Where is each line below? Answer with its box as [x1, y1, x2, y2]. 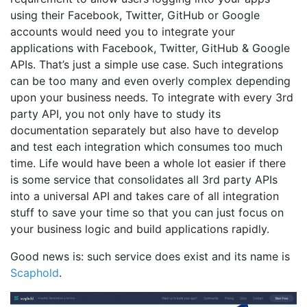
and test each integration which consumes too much [10, 140, 282, 154]
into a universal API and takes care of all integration [10, 189, 279, 204]
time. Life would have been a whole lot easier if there [10, 156, 286, 171]
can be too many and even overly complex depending [10, 74, 291, 88]
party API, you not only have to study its [10, 107, 221, 121]
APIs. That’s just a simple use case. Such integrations [10, 58, 283, 72]
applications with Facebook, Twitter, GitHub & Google [10, 41, 290, 56]
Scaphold [10, 266, 59, 280]
